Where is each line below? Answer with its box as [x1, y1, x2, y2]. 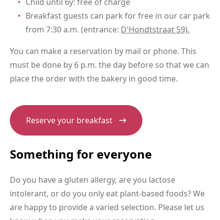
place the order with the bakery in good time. [10, 73, 178, 84]
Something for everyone [10, 146, 152, 163]
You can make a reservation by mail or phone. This [10, 46, 196, 57]
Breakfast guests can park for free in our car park [26, 10, 210, 22]
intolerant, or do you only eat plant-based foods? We [10, 188, 205, 199]
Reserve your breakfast [26, 115, 112, 126]
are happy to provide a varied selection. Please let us [10, 202, 204, 213]
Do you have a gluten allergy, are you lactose [10, 174, 175, 186]
